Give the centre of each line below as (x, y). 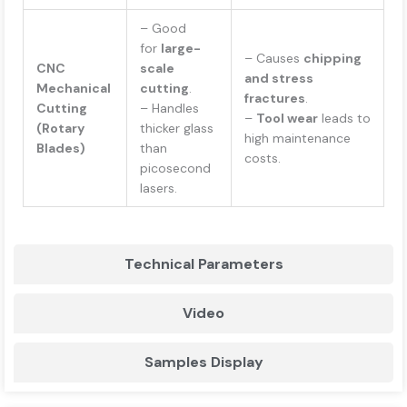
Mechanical (74, 89)
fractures (275, 99)
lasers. (159, 189)
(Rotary (60, 129)
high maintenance (298, 139)
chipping (333, 59)
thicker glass (177, 129)
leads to (344, 119)
